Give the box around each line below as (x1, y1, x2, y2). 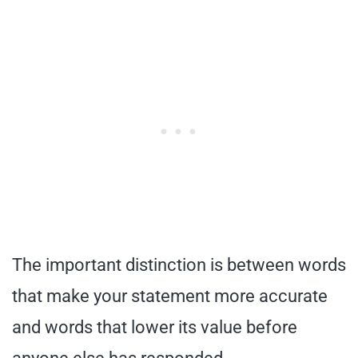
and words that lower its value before (12, 317, 297, 337)
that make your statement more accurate (12, 286, 328, 306)
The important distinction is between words (12, 255, 346, 275)
